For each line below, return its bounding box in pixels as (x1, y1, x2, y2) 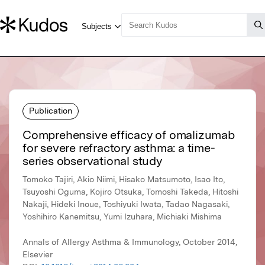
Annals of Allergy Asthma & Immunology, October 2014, (22, 237, 237, 247)
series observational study (22, 154, 162, 169)
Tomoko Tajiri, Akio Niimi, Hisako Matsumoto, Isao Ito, (22, 174, 225, 185)
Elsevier (22, 250, 53, 260)
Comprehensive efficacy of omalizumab (22, 128, 235, 143)
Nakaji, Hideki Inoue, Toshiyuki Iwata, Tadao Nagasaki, (22, 199, 230, 209)
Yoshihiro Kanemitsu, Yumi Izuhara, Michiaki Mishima (22, 212, 222, 222)
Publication (29, 105, 72, 115)
